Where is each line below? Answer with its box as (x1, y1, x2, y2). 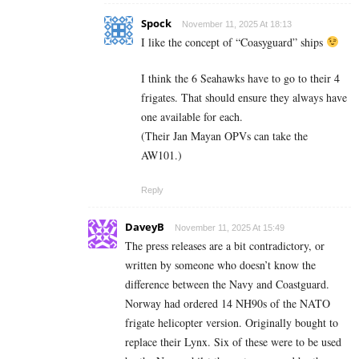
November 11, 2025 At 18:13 (182, 18, 292, 29)
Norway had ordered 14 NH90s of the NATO (125, 295, 330, 311)
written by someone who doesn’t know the (125, 256, 316, 272)
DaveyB (125, 219, 164, 234)
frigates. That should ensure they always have (141, 89, 347, 105)
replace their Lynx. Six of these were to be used (125, 333, 341, 349)
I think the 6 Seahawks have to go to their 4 (141, 70, 340, 86)
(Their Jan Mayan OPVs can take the (141, 127, 308, 143)
